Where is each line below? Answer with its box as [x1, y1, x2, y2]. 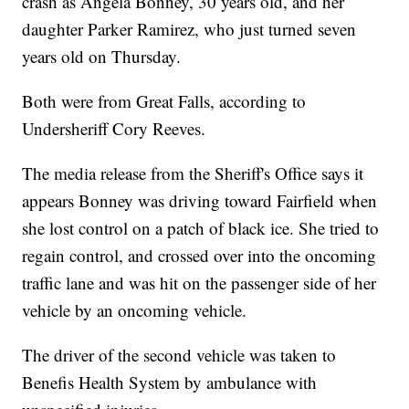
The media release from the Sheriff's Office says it [22, 162, 364, 185]
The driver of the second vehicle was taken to [22, 343, 337, 367]
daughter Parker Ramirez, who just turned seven [22, 17, 357, 41]
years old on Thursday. [22, 45, 182, 68]
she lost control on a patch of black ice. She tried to [22, 216, 380, 240]
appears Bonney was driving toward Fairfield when [22, 189, 378, 213]
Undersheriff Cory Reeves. [22, 117, 206, 141]
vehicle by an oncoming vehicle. [22, 299, 247, 322]
